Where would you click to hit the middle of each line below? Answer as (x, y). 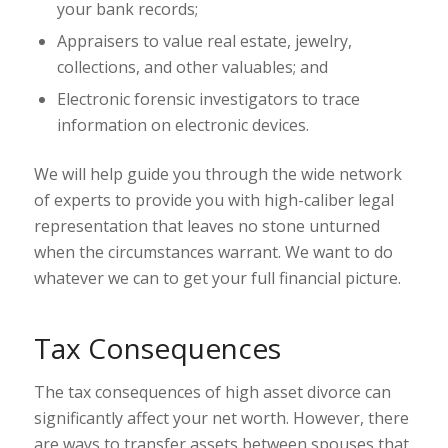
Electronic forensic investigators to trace (208, 99)
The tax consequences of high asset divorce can (212, 392)
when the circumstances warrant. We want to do (213, 252)
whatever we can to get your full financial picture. (217, 278)
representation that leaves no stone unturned (206, 226)
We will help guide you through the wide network (217, 174)
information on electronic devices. (182, 125)
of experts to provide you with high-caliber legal (213, 200)
